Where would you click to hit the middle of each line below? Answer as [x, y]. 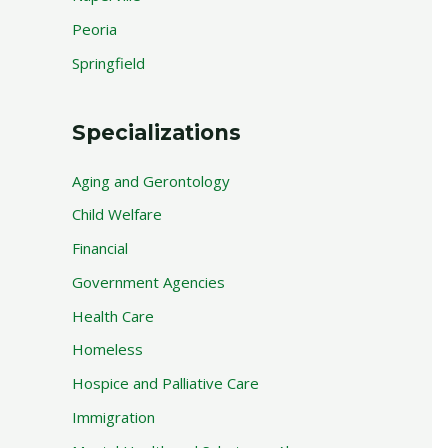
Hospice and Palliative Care [165, 383]
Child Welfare [117, 214]
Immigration [113, 416]
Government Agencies [148, 281]
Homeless [107, 349]
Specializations [156, 132]
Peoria [94, 28]
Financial [100, 248]
